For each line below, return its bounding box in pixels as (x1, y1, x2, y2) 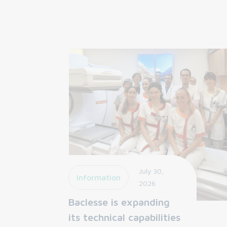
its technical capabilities (68, 211, 180, 223)
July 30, (139, 166, 164, 175)
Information (77, 172, 121, 182)
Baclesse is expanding (68, 196, 170, 208)
